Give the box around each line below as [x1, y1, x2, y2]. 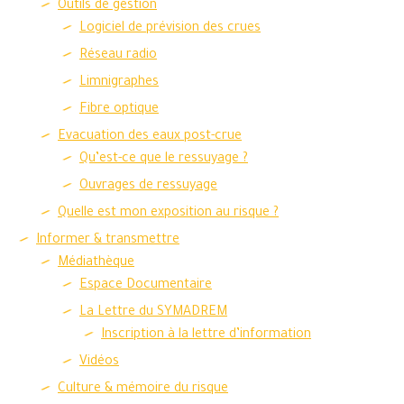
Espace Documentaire [79, 279, 212, 293]
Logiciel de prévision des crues [79, 22, 261, 36]
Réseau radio [79, 49, 157, 63]
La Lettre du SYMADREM [79, 306, 227, 320]
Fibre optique [79, 103, 159, 117]
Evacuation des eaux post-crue [58, 130, 242, 144]
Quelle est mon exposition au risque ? [58, 207, 279, 221]
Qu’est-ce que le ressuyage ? [79, 152, 248, 167]
